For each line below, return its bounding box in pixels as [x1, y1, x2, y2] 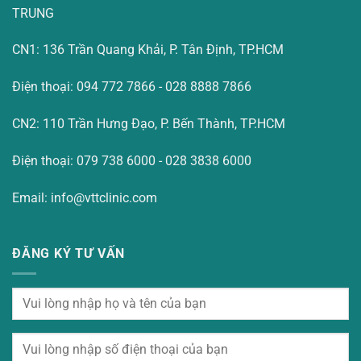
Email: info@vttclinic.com [12, 189, 157, 205]
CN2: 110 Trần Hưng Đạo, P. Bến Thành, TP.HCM [12, 115, 285, 131]
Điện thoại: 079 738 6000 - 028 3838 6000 [12, 152, 251, 168]
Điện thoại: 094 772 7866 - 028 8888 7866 [12, 79, 251, 95]
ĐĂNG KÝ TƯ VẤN [12, 246, 126, 262]
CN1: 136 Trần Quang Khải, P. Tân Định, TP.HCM [12, 42, 284, 58]
